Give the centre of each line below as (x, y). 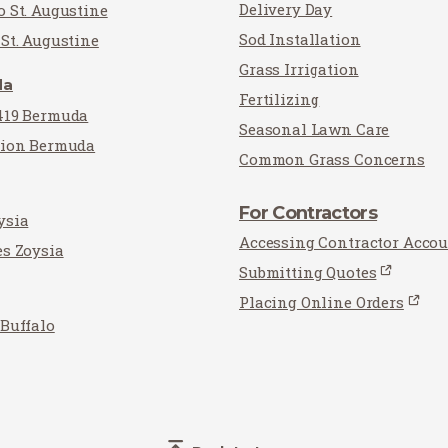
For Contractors (308, 213)
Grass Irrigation (299, 69)
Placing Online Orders (321, 302)
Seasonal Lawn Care (314, 129)
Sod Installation (300, 39)
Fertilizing (279, 99)
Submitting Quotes (308, 272)
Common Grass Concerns (332, 159)
